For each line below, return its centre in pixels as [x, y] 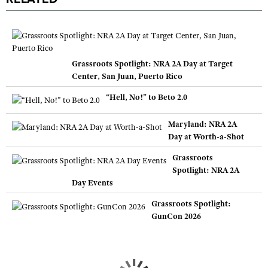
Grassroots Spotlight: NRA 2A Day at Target [152, 63]
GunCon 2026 [176, 216]
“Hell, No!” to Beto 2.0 [147, 97]
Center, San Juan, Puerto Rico [127, 76]
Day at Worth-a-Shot [206, 137]
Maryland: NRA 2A [202, 124]
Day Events [92, 183]
